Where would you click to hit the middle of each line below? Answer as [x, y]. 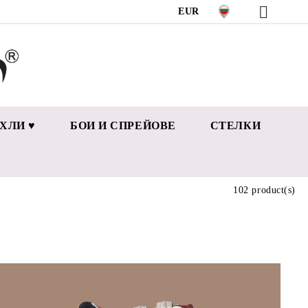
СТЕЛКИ [235, 125]
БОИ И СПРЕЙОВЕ [123, 125]
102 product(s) [264, 190]
